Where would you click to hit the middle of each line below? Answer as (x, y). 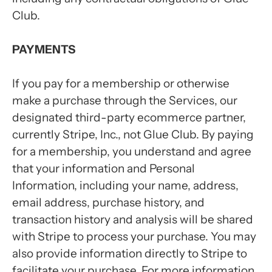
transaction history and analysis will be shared (133, 219)
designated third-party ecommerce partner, (129, 117)
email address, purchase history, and (108, 202)
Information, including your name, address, (125, 185)
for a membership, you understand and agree (132, 151)
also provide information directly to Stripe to (130, 253)
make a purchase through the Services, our (125, 100)
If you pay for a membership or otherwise (121, 83)
